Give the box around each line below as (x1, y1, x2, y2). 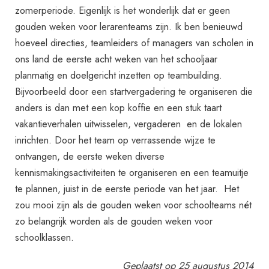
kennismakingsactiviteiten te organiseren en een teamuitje (15, 165, 249, 180)
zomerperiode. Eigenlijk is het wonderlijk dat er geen (15, 2, 231, 17)
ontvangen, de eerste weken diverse (15, 148, 165, 163)
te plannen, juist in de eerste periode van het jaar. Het (15, 181, 240, 196)
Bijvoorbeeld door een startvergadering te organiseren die (15, 83, 253, 98)
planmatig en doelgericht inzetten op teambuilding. (15, 67, 223, 82)
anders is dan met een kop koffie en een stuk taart (15, 100, 222, 115)
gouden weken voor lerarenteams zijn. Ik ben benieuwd (15, 19, 243, 34)
